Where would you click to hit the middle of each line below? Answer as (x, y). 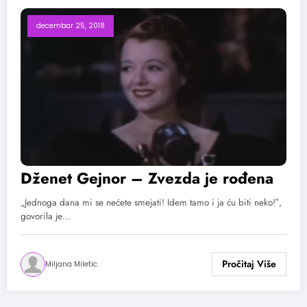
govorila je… (46, 216)
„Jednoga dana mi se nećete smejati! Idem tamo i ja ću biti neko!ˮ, (151, 202)
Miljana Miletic (71, 264)
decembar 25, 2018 (71, 25)
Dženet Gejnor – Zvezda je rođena (147, 178)
